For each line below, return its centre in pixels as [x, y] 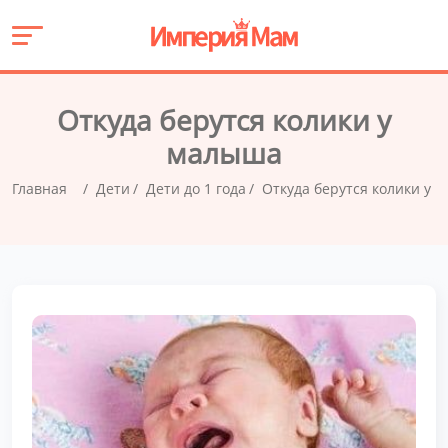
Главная [39, 188]
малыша [224, 153]
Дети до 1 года [196, 188]
